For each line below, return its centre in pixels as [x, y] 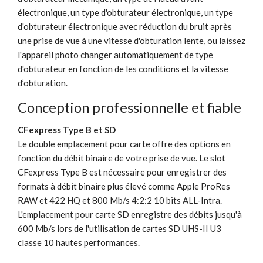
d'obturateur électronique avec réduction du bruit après [125, 26]
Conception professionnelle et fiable [129, 107]
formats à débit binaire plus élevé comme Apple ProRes [124, 186]
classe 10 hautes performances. [79, 242]
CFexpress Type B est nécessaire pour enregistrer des [122, 172]
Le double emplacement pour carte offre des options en [124, 144]
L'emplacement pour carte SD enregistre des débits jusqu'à [130, 214]
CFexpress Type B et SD [67, 129]
